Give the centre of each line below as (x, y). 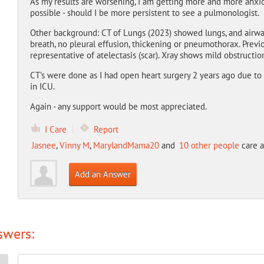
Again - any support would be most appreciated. (118, 106)
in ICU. (42, 86)
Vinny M (74, 145)
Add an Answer (103, 174)
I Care (55, 129)
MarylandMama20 (126, 145)
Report (106, 129)
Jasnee (44, 145)
